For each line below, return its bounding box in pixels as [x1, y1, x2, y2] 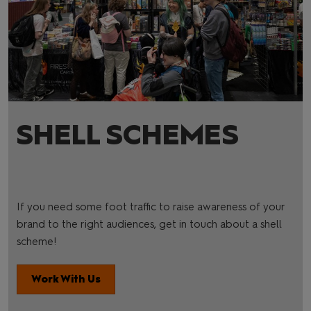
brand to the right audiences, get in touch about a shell [17, 218, 281, 230]
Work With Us [31, 273, 101, 285]
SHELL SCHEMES [17, 118, 239, 151]
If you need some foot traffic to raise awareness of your [17, 201, 285, 213]
